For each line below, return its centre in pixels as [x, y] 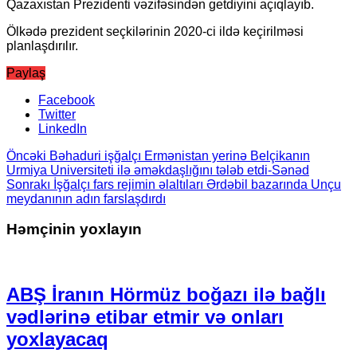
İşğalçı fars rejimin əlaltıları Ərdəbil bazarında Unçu [196, 184]
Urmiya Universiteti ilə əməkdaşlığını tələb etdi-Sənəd [158, 170]
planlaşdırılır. [42, 45]
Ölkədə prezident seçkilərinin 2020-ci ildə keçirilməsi [155, 31]
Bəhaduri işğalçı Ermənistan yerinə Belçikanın [178, 155]
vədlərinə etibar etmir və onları [145, 316]
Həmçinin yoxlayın [74, 229]
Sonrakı [28, 184]
